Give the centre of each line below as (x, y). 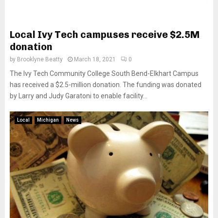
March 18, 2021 (95, 59)
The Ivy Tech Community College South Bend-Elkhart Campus (104, 73)
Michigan (48, 120)
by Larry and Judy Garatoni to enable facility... (79, 96)
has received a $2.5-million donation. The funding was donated (106, 85)
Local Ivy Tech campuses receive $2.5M (105, 35)
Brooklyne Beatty (40, 59)
